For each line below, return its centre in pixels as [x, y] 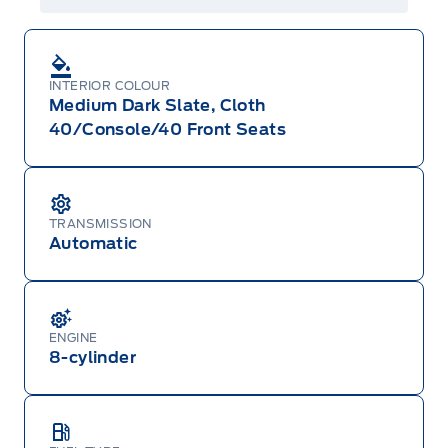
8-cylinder [92, 358]
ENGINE [73, 338]
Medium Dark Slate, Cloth [157, 106]
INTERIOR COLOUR [109, 86]
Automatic [93, 244]
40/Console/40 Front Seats [167, 130]
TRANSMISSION [100, 224]
